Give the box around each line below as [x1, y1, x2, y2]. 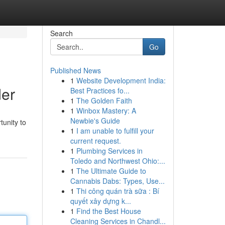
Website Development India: [76, 75, 166, 85]
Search [50, 28, 73, 38]
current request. [70, 136, 121, 146]
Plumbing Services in [76, 146, 143, 156]
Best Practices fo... [70, 85, 130, 95]
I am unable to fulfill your [76, 126, 154, 136]
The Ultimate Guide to [76, 166, 146, 176]
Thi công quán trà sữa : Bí [76, 186, 159, 196]
